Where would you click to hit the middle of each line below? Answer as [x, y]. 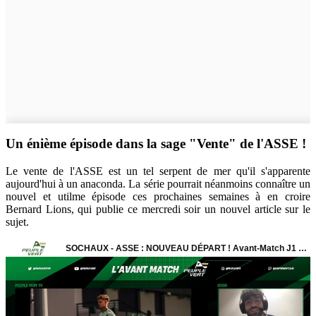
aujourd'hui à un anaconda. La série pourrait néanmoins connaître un [158, 184]
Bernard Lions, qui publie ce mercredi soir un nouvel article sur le [158, 209]
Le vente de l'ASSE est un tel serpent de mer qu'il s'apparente [158, 171]
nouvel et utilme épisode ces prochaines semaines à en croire [158, 197]
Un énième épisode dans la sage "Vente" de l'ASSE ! [156, 144]
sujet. [17, 222]
